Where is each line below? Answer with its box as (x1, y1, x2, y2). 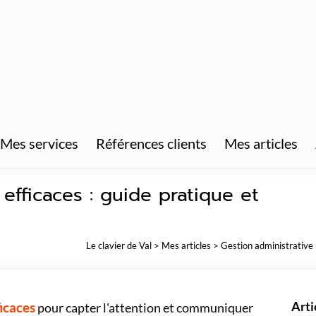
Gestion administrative (221, 240, 313, 251)
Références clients (96, 135, 207, 152)
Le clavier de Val (86, 240, 152, 251)
